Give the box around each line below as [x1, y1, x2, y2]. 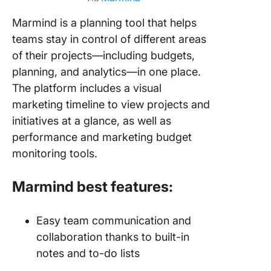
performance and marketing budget [12, 130, 192, 143]
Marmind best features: [12, 177, 173, 195]
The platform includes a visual [12, 81, 162, 94]
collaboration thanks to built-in [36, 230, 189, 243]
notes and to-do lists [36, 246, 140, 260]
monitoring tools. [12, 146, 97, 160]
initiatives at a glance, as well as [12, 114, 171, 127]
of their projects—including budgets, [12, 48, 195, 62]
